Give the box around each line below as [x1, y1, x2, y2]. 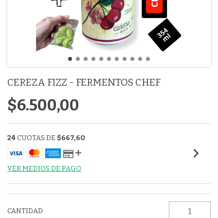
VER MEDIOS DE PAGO [7, 164, 81, 173]
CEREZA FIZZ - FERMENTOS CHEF [7, 76, 161, 88]
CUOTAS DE [17, 134, 57, 142]
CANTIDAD [7, 207, 43, 215]
